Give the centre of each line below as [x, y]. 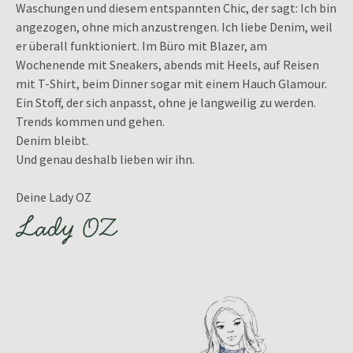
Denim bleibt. [52, 140]
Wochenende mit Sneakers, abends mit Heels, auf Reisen [167, 64]
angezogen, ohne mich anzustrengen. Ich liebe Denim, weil [174, 26]
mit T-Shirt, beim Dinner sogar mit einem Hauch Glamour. [171, 83]
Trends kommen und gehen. [90, 121]
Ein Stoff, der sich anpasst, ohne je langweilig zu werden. [166, 102]
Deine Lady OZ [54, 197]
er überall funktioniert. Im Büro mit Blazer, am [141, 45]
